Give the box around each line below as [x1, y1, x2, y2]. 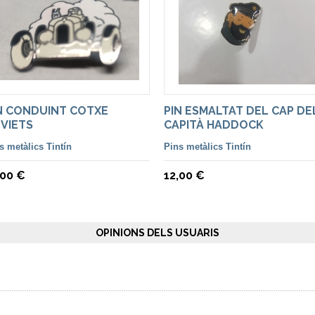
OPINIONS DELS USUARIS [96, 227, 219, 238]
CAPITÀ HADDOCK [164, 118, 264, 131]
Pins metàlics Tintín [164, 141, 251, 152]
